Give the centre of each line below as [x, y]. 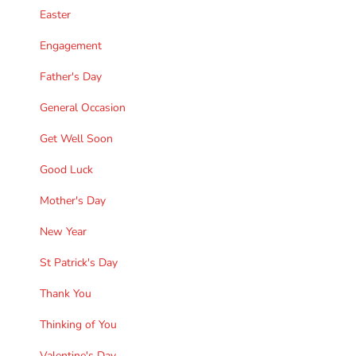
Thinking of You [78, 325]
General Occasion [83, 108]
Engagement [71, 46]
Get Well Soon [76, 139]
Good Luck [66, 170]
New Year [63, 232]
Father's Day [71, 77]
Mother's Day [73, 201]
